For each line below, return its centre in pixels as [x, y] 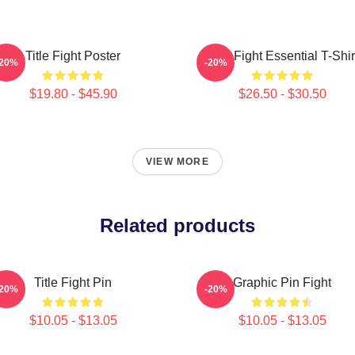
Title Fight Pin [73, 282]
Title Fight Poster [73, 56]
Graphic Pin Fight [282, 282]
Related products [177, 225]
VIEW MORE [177, 162]
